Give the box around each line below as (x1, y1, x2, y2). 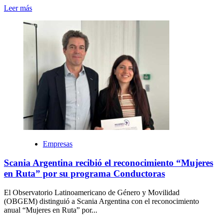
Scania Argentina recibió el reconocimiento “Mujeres (4, 158, 213, 168)
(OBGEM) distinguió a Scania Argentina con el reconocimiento (4, 197, 199, 205)
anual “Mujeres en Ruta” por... (4, 205, 97, 214)
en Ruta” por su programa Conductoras (4, 168, 165, 179)
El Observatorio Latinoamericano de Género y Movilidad (4, 188, 180, 197)
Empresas (43, 140, 73, 148)
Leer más (4, 4, 32, 13)
